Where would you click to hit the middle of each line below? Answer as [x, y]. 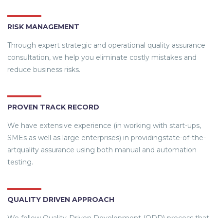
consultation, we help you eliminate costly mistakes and [102, 58]
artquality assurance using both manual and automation [102, 150]
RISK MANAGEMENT [43, 27]
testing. [20, 162]
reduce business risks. [44, 70]
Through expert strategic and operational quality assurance [106, 45]
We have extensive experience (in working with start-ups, [104, 126]
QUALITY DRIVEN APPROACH [61, 200]
